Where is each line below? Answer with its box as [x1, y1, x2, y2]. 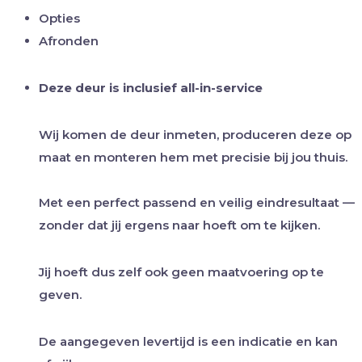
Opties [39, 10, 80, 26]
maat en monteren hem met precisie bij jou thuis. [39, 149, 347, 165]
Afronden [39, 32, 99, 48]
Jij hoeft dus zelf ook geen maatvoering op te [39, 263, 324, 280]
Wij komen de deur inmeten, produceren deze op [39, 126, 351, 142]
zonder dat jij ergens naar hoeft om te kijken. [39, 217, 320, 233]
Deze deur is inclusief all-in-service [39, 79, 263, 95]
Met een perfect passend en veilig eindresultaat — [39, 194, 355, 210]
